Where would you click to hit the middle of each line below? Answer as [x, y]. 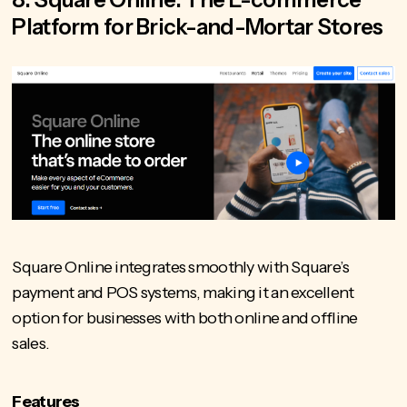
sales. [31, 343]
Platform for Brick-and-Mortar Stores [198, 27]
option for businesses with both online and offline [185, 318]
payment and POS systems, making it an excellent [183, 292]
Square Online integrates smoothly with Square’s [181, 267]
